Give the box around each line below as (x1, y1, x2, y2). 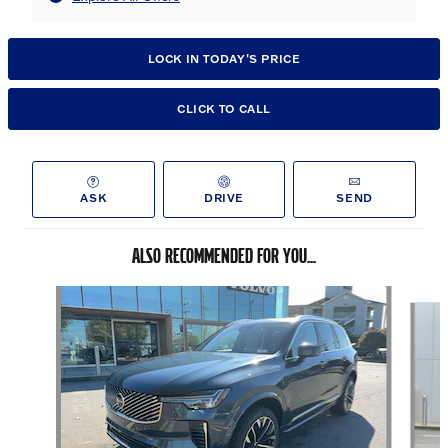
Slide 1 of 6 (7, 287, 76, 305)
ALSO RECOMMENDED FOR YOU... (132, 243, 316, 269)
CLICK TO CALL (177, 101, 271, 116)
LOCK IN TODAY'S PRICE (147, 51, 301, 67)
